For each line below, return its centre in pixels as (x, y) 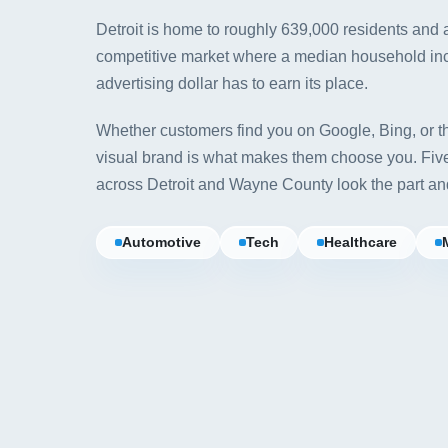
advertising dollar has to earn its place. (232, 83)
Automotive (161, 242)
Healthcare (360, 242)
